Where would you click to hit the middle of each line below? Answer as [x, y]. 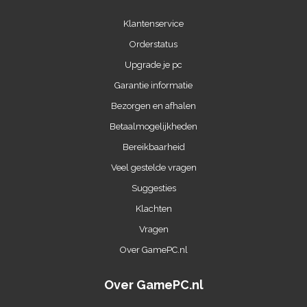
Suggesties [153, 188]
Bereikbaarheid [153, 147]
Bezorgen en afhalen [153, 106]
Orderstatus [153, 44]
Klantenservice [153, 23]
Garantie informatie [153, 85]
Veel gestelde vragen [153, 167]
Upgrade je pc [153, 64]
